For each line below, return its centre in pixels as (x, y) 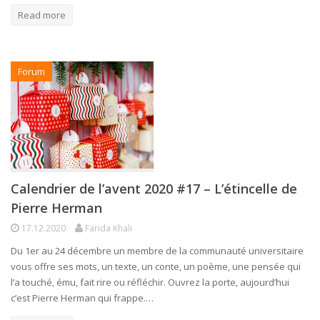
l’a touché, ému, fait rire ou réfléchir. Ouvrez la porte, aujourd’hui (150, 282)
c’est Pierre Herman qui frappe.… (82, 297)
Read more (42, 15)
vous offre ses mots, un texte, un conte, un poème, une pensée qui (156, 266)
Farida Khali (109, 228)
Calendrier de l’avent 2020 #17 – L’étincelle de (154, 188)
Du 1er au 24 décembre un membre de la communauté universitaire (157, 250)
